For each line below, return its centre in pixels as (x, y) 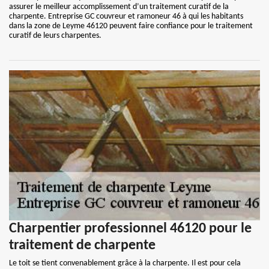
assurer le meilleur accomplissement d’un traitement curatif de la (119, 7)
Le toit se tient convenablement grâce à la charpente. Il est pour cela (125, 263)
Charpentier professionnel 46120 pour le (130, 229)
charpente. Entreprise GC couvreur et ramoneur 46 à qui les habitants (126, 17)
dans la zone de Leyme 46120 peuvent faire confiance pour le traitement (131, 26)
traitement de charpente (82, 246)
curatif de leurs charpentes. (55, 36)
